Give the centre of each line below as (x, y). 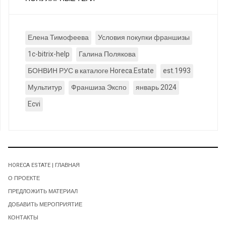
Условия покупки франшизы (144, 38)
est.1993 (177, 71)
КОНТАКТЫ (23, 218)
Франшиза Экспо (99, 88)
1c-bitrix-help (49, 54)
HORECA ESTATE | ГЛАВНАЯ (44, 165)
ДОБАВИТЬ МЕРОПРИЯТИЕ (45, 205)
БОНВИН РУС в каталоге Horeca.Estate (91, 71)
